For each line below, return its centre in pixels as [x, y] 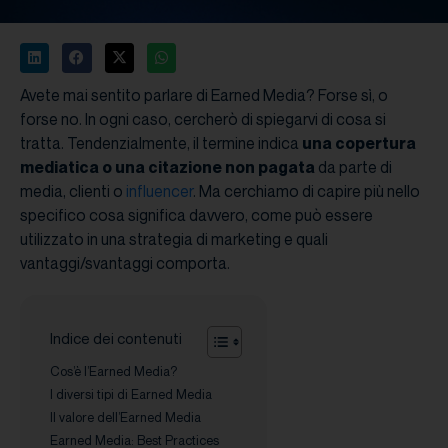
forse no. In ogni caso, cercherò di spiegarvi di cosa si [203, 118]
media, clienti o [73, 190]
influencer [159, 190]
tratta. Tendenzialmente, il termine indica [161, 142]
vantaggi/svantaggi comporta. [125, 262]
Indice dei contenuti [116, 338]
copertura [375, 142]
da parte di [353, 166]
